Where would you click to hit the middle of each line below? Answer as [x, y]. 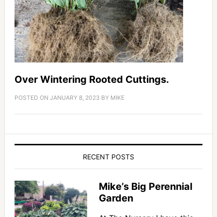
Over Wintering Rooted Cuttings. [92, 80]
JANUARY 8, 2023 [75, 98]
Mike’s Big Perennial [145, 187]
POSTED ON [32, 98]
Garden [116, 198]
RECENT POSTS [108, 157]
